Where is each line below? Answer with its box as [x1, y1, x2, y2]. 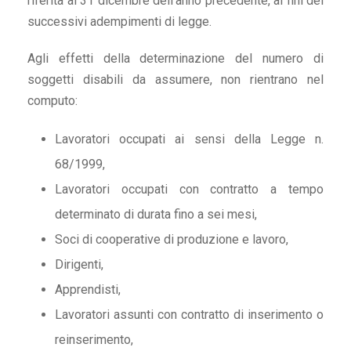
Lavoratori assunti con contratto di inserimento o [55, 307, 324, 323]
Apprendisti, [55, 282, 121, 298]
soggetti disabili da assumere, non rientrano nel [27, 72, 324, 88]
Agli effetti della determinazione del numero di [27, 51, 324, 67]
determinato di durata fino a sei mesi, [55, 207, 257, 223]
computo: [27, 93, 78, 109]
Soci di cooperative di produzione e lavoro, [55, 232, 288, 248]
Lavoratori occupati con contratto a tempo [55, 182, 324, 197]
